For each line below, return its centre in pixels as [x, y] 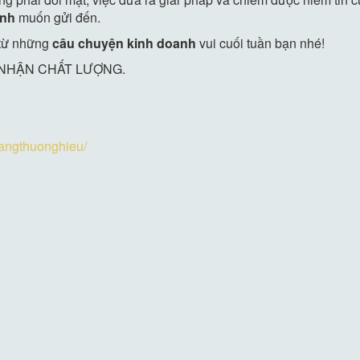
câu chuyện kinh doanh [126, 43]
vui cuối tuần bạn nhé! [262, 43]
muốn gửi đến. [58, 17]
